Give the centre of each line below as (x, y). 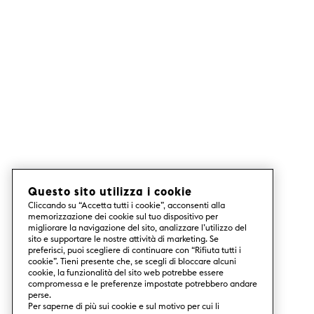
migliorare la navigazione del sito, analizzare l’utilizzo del (137, 227)
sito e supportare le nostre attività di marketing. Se (123, 239)
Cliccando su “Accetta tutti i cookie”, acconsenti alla (127, 205)
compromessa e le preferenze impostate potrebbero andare (143, 284)
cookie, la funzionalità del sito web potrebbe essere (126, 272)
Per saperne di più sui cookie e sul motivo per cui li (124, 306)
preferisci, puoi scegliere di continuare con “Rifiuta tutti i (135, 250)
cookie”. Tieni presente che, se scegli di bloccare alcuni (132, 261)
